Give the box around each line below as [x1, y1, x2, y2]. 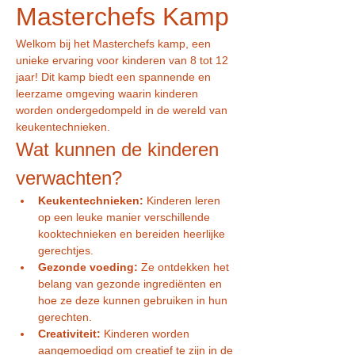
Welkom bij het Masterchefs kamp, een [16, 37, 214, 50]
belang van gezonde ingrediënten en [38, 277, 225, 290]
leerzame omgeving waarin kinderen [16, 87, 201, 100]
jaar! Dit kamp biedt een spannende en [16, 71, 214, 83]
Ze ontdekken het [138, 261, 232, 273]
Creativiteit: [38, 327, 101, 340]
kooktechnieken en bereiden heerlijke [38, 227, 228, 240]
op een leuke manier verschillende [38, 211, 213, 223]
